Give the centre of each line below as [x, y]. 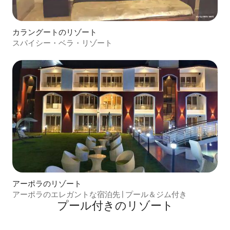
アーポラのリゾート [47, 184]
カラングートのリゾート [55, 32]
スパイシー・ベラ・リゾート [62, 43]
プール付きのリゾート [115, 206]
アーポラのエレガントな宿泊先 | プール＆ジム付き [100, 195]
